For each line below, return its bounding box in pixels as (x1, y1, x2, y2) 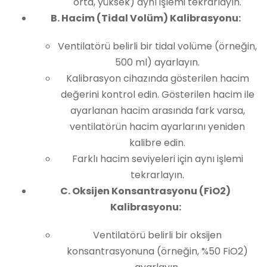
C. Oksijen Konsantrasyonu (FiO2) (60, 184, 231, 198)
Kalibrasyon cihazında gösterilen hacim (66, 72, 249, 85)
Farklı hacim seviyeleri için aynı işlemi (72, 152, 243, 166)
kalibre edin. (129, 136, 185, 150)
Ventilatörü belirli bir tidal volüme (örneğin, (58, 39, 257, 53)
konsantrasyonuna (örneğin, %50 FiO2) (67, 244, 248, 258)
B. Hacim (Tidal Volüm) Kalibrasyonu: (50, 11, 241, 25)
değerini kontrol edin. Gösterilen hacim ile (60, 88, 254, 101)
